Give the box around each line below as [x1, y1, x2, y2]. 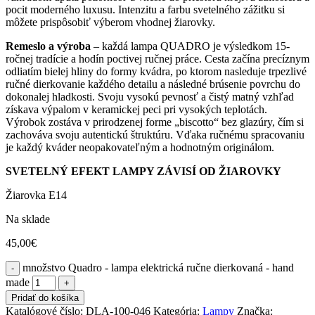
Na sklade [6, 212, 50, 225]
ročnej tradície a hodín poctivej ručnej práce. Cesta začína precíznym [6, 52, 309, 65]
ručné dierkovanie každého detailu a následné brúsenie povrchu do [6, 77, 300, 90]
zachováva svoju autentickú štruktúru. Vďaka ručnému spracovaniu [6, 128, 304, 141]
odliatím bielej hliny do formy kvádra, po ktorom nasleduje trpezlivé [6, 65, 307, 77]
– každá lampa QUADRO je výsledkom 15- [91, 39, 290, 52]
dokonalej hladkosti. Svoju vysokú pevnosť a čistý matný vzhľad [6, 90, 294, 103]
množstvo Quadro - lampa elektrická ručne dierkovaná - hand [22, 261, 294, 274]
